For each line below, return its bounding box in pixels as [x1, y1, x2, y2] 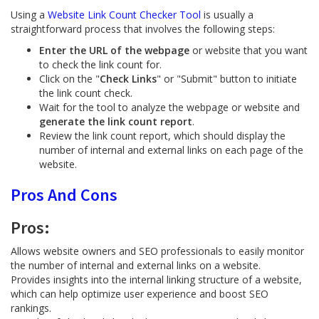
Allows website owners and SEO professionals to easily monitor [11, 244, 304, 258]
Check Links [100, 72, 157, 85]
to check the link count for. [39, 58, 162, 71]
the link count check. [39, 86, 132, 100]
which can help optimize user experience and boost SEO [11, 287, 268, 300]
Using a [11, 8, 48, 21]
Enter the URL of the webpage [39, 43, 189, 57]
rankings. [11, 301, 51, 315]
